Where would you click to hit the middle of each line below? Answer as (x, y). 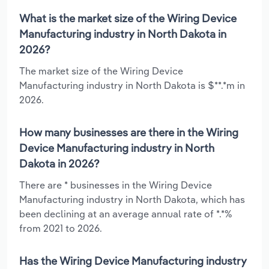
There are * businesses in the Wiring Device (116, 185)
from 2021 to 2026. (61, 228)
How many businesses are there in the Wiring (129, 132)
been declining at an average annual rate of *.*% (126, 213)
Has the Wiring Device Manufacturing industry (133, 261)
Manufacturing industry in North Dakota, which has (132, 199)
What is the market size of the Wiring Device (128, 18)
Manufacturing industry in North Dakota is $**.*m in (132, 85)
